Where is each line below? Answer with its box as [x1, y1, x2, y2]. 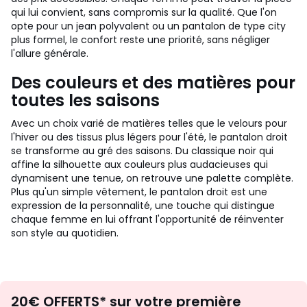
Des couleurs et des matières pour [11, 71, 295, 94]
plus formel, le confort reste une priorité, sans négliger [11, 33, 270, 47]
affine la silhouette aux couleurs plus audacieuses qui [11, 158, 268, 171]
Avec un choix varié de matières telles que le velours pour [11, 116, 287, 130]
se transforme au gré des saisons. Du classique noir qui [11, 144, 273, 158]
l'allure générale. [11, 47, 88, 60]
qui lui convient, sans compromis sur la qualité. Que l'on [11, 5, 277, 19]
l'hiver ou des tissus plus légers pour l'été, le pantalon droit [11, 130, 288, 144]
